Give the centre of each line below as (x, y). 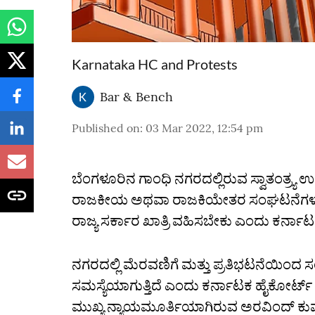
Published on (106, 128)
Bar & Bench (136, 97)
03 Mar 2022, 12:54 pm (204, 128)
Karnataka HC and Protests (155, 64)
